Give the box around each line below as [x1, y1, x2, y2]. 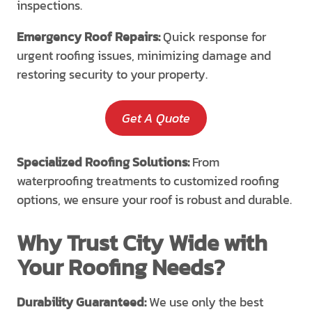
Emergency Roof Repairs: [17, 27, 163, 46]
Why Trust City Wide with [17, 226, 267, 260]
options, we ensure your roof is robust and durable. [17, 190, 292, 209]
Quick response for [163, 27, 266, 46]
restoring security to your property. [17, 65, 208, 84]
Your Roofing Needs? [17, 251, 225, 284]
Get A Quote [122, 109, 190, 127]
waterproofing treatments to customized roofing [17, 171, 279, 190]
